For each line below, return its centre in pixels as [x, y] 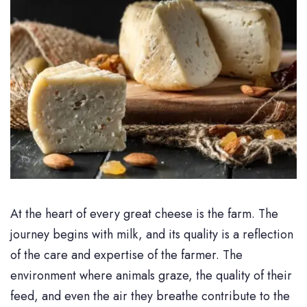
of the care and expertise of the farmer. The [126, 255]
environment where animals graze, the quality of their [151, 276]
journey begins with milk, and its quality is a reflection [152, 235]
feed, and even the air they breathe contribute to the [150, 296]
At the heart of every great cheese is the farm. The [144, 214]
